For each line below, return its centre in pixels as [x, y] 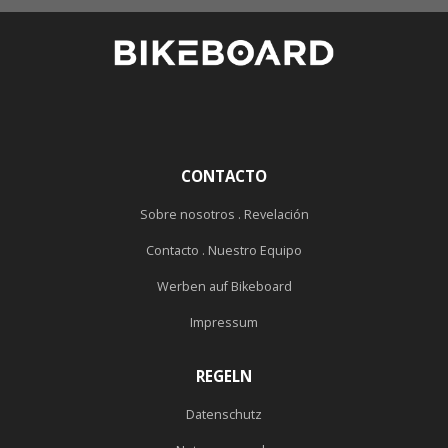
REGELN [224, 375]
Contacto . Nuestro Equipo [224, 250]
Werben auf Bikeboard [224, 286]
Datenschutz [224, 414]
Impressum [224, 322]
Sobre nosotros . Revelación [224, 214]
